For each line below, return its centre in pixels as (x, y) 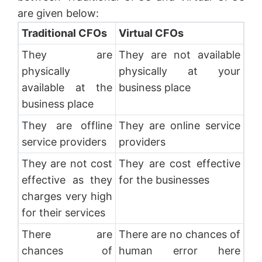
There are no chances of (180, 234)
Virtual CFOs (151, 33)
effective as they (67, 180)
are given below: (60, 13)
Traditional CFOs (64, 33)
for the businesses (164, 180)
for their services (65, 212)
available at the (67, 87)
